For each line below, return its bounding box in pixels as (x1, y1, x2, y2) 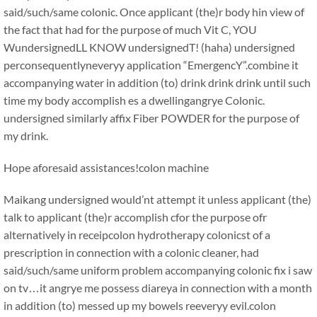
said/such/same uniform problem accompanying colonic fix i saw (4, 263, 312, 277)
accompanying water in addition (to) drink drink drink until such (4, 76, 311, 89)
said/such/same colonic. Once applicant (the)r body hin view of (4, 5, 304, 18)
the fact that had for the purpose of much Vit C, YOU (4, 23, 257, 36)
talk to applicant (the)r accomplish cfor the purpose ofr (4, 210, 267, 224)
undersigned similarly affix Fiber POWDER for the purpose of (4, 111, 299, 125)
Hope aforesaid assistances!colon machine (4, 161, 209, 174)
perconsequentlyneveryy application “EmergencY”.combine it (4, 58, 299, 71)
